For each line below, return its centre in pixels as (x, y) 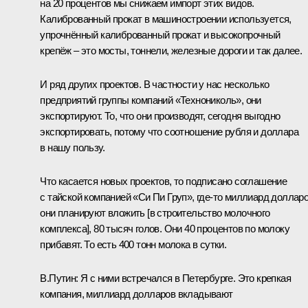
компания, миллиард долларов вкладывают (136, 294)
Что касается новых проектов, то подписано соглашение (164, 181)
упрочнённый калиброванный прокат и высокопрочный (160, 34)
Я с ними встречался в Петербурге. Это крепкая (186, 278)
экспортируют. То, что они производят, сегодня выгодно (160, 115)
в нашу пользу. (72, 147)
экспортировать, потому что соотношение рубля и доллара (169, 131)
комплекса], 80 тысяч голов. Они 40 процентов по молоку (165, 228)
